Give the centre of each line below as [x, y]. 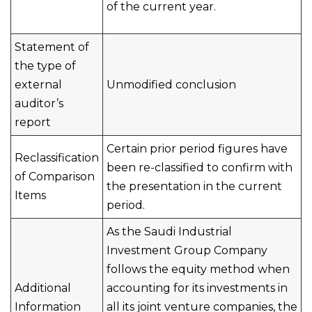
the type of [45, 66]
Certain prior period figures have [197, 149]
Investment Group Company [187, 250]
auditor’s [39, 103]
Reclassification [57, 158]
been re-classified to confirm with [200, 167]
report [33, 122]
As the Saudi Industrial [169, 232]
